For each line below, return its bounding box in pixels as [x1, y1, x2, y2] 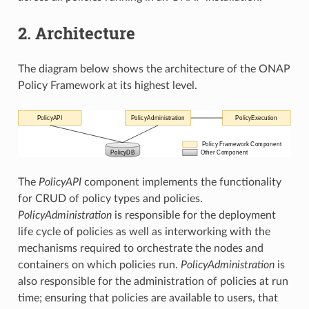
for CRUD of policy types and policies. [17, 192, 203, 204]
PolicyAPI [38, 176, 81, 188]
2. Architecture [17, 21, 135, 44]
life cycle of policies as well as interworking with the [17, 226, 270, 237]
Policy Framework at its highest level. [17, 79, 197, 91]
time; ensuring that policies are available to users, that [17, 292, 278, 303]
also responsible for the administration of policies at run [17, 275, 288, 287]
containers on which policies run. [17, 259, 181, 270]
